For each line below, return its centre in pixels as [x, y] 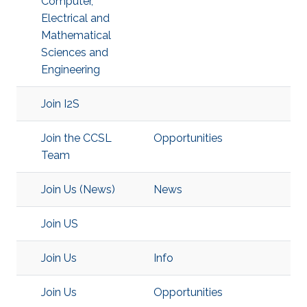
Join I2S [60, 104]
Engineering [71, 70]
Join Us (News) [78, 189]
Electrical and [75, 18]
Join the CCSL [76, 138]
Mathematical [76, 35]
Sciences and [75, 52]
